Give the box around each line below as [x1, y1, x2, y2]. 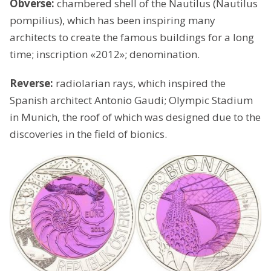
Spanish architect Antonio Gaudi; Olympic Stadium [10, 93, 253, 107]
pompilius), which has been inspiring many [10, 13, 215, 27]
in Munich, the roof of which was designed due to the [10, 109, 261, 124]
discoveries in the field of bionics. [10, 126, 167, 141]
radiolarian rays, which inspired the [56, 76, 226, 90]
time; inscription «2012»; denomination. [10, 47, 200, 61]
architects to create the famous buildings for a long [10, 30, 254, 44]
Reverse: [10, 76, 56, 90]
